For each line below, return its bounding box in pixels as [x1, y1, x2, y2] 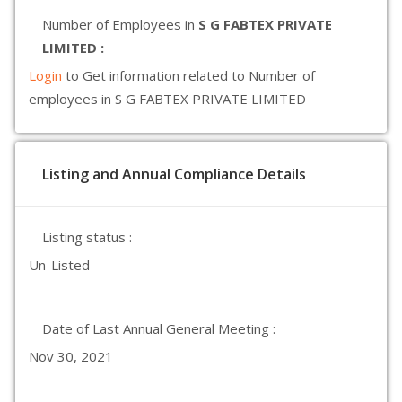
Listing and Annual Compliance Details [42, 164, 306, 184]
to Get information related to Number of [66, 66, 315, 84]
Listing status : [42, 228, 132, 246]
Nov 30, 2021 [29, 347, 113, 365]
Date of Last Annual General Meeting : [42, 319, 275, 337]
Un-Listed [29, 256, 90, 274]
